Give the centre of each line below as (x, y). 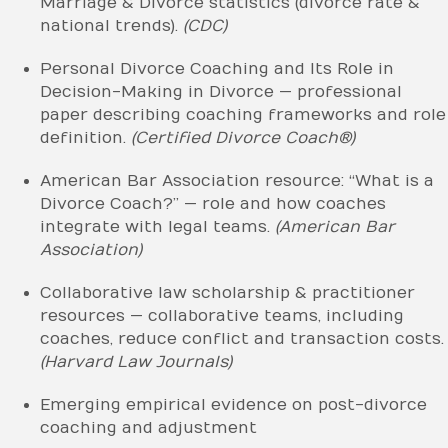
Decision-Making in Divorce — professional (221, 91)
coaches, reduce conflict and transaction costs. (242, 338)
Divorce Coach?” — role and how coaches (213, 203)
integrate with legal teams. (157, 226)
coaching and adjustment (148, 427)
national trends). (111, 25)
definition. (85, 137)
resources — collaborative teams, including (222, 315)
